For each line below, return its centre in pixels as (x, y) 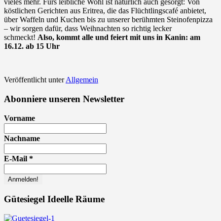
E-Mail (17, 159)
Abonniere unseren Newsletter (64, 99)
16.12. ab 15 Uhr (32, 46)
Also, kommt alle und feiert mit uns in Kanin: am (119, 37)
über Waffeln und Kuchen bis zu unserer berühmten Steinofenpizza (108, 19)
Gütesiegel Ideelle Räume (54, 199)
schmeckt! (21, 37)
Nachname (22, 139)
